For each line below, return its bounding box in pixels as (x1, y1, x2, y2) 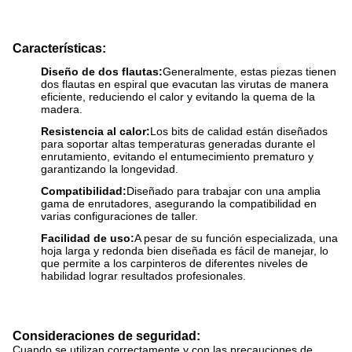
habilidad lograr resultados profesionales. (41, 269, 246, 282)
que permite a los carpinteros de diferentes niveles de (41, 257, 308, 269)
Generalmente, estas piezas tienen (163, 65, 336, 78)
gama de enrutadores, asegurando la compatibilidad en (41, 197, 317, 210)
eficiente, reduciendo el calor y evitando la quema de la (41, 90, 315, 103)
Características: (13, 42, 106, 55)
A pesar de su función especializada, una (134, 232, 338, 244)
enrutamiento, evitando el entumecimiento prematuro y (41, 150, 313, 163)
